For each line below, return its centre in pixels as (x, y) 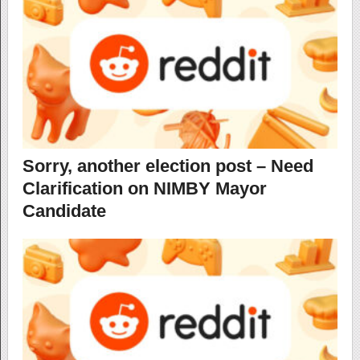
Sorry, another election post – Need (168, 166)
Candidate (64, 211)
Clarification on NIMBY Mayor (144, 189)
